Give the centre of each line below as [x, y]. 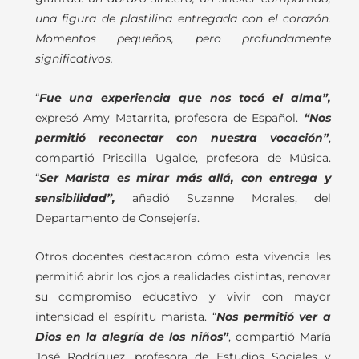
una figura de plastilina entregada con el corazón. [183, 18]
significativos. [74, 58]
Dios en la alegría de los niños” [131, 337]
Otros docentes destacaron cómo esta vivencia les [183, 257]
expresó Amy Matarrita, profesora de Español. [169, 117]
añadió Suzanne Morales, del [223, 198]
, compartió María [280, 337]
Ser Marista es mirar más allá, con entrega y [185, 177]
